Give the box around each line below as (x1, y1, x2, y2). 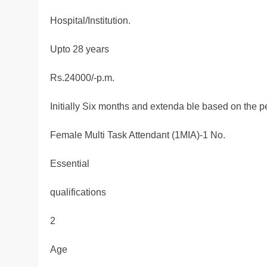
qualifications (50, 187, 106, 198)
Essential (50, 159, 89, 169)
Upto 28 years (50, 44, 109, 55)
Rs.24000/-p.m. (50, 73, 114, 83)
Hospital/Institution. (50, 15, 131, 26)
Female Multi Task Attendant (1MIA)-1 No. (50, 130, 225, 141)
